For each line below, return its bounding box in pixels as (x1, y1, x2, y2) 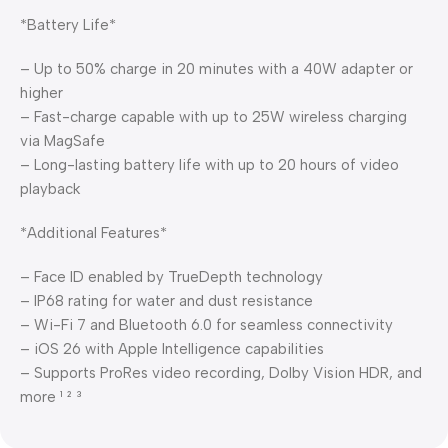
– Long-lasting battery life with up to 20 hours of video (20, 156, 399, 174)
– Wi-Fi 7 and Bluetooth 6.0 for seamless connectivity (20, 316, 393, 334)
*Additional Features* (20, 224, 167, 242)
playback (20, 180, 80, 198)
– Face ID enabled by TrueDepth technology (20, 268, 323, 286)
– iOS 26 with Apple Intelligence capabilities (20, 340, 324, 358)
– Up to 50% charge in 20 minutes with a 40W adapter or (20, 60, 413, 78)
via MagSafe (20, 132, 105, 150)
